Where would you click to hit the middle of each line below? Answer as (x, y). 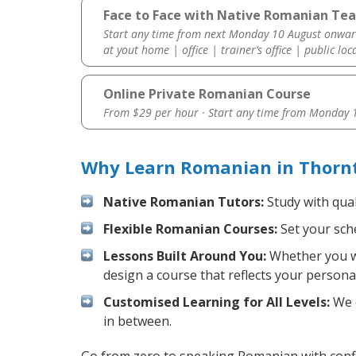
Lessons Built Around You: (185, 256)
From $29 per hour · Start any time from (206, 113)
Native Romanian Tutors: (184, 202)
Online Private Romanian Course (207, 94)
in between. (137, 321)
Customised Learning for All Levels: (217, 302)
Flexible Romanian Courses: (190, 229)
